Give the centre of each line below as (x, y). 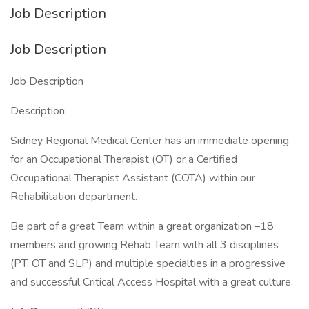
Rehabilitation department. (74, 197)
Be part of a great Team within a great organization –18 (142, 226)
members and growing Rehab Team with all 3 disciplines (144, 245)
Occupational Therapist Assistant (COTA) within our (133, 178)
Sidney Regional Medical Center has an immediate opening (150, 141)
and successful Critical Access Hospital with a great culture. (152, 282)
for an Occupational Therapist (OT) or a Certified (124, 159)
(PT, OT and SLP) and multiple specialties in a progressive (148, 263)
